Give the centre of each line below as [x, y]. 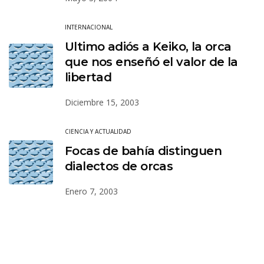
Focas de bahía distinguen [143, 151]
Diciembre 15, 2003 [102, 102]
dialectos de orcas [119, 166]
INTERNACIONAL [89, 27]
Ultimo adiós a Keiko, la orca [148, 46]
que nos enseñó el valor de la [151, 62]
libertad [88, 77]
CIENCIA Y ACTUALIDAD [98, 131]
